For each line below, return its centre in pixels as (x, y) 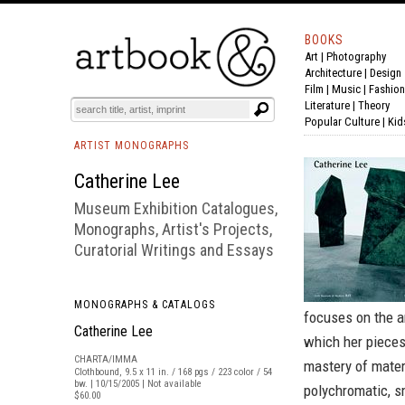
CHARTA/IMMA (106, 359)
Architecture (333, 73)
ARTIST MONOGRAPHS (132, 146)
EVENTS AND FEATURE (205, 68)
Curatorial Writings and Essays (174, 250)
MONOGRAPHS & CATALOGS (145, 305)
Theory (374, 105)
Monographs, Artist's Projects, (173, 229)
